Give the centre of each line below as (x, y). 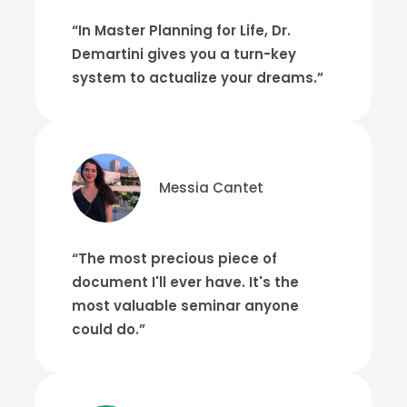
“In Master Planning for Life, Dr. (181, 30)
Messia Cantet (211, 187)
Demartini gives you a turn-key (184, 54)
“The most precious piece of (174, 258)
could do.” (109, 329)
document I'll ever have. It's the (185, 282)
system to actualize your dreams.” (198, 77)
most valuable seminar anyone (185, 305)
